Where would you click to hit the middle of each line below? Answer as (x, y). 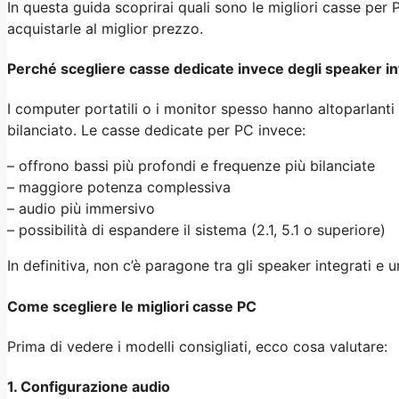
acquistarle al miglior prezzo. (105, 28)
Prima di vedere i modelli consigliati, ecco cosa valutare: (197, 346)
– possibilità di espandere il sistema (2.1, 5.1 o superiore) (196, 230)
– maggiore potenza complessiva (119, 187)
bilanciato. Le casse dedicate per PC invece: (156, 130)
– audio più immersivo (81, 209)
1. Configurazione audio (89, 387)
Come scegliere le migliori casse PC (132, 306)
